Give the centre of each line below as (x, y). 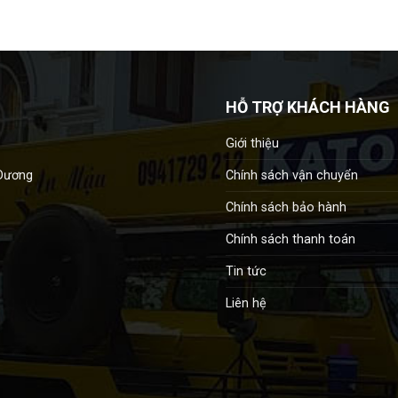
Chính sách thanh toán (291, 239)
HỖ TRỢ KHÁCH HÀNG (308, 107)
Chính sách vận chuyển (292, 175)
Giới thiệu (252, 143)
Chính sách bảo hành (286, 207)
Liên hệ (246, 303)
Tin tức (246, 271)
